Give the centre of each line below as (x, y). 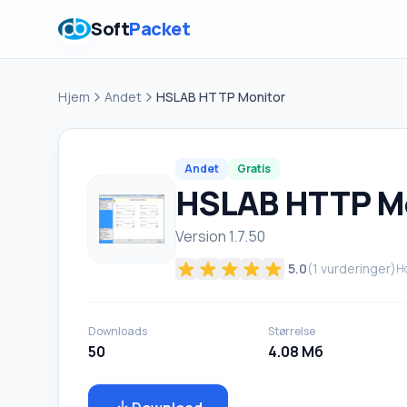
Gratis (254, 169)
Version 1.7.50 (220, 236)
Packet (159, 29)
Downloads (118, 331)
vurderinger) (357, 268)
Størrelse (291, 331)
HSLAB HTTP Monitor (221, 97)
